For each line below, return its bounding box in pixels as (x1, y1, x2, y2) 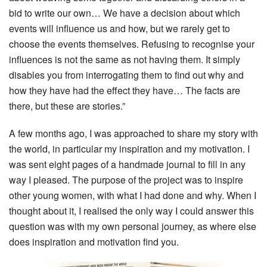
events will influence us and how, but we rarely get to (9, 21, 230, 35)
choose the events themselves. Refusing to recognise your (9, 36, 254, 51)
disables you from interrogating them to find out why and (9, 67, 244, 82)
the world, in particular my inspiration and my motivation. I (9, 141, 250, 156)
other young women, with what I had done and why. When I (9, 188, 256, 202)
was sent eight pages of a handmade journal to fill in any (9, 157, 246, 171)
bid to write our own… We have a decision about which (9, 5, 240, 20)
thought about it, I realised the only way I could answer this (9, 203, 254, 218)
